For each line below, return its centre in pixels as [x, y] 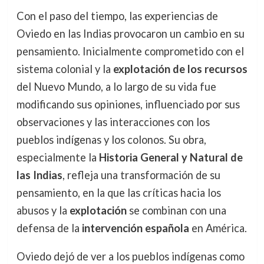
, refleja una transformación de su [141, 175]
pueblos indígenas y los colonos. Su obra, [111, 140]
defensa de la [49, 228]
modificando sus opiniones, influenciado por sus [128, 105]
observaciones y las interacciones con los [113, 122]
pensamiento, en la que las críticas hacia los [118, 193]
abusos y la [43, 211]
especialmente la [57, 158]
